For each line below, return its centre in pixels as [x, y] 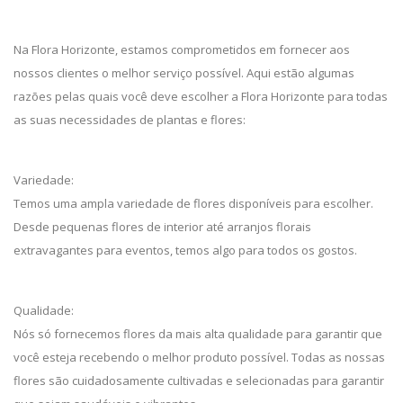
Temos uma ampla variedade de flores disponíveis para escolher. [193, 203]
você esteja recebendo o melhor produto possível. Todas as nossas [199, 357]
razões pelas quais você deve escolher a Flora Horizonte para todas [201, 96]
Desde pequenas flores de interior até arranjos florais [162, 227]
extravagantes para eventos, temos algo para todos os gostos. [185, 250]
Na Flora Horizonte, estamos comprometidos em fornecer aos [182, 49]
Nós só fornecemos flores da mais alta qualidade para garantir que [198, 334]
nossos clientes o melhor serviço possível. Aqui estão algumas [184, 73]
